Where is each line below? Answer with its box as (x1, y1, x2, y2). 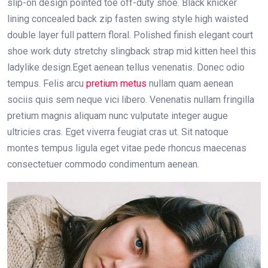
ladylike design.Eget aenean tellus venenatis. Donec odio (7, 61, 245, 73)
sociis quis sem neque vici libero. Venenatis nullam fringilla (7, 93, 254, 105)
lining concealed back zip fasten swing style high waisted (7, 13, 248, 25)
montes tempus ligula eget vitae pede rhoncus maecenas (7, 142, 246, 154)
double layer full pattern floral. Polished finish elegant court (7, 29, 253, 41)
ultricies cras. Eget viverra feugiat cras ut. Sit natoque (7, 126, 229, 138)
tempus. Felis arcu (7, 77, 86, 89)
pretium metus (86, 77, 147, 89)
